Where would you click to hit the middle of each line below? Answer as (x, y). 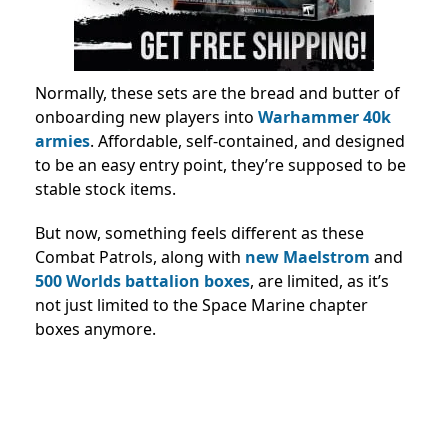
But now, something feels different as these (199, 233)
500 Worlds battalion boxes (142, 281)
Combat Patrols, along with (140, 257)
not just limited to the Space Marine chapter (201, 305)
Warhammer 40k (324, 117)
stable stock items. (105, 189)
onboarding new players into (146, 117)
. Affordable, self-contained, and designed (247, 141)
